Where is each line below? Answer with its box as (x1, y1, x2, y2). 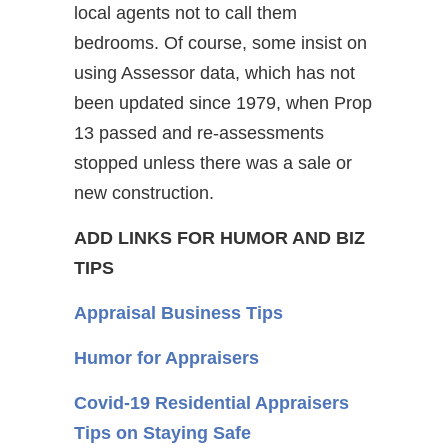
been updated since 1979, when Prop (74, 93, 372, 113)
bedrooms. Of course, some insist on (74, 33, 367, 53)
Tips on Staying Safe (74, 423, 251, 443)
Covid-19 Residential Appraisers (74, 393, 349, 413)
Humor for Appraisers (74, 348, 259, 368)
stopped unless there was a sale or (74, 153, 352, 173)
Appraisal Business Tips (74, 303, 283, 323)
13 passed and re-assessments (74, 123, 324, 143)
